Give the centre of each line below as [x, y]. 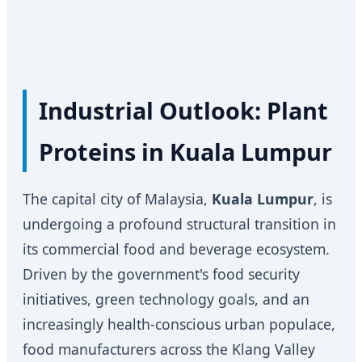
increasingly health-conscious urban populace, [179, 324]
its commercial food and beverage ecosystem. [176, 248]
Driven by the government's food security [161, 274]
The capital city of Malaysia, [117, 198]
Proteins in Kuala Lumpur [185, 151]
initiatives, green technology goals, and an [166, 299]
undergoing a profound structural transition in [179, 223]
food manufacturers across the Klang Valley [169, 349]
